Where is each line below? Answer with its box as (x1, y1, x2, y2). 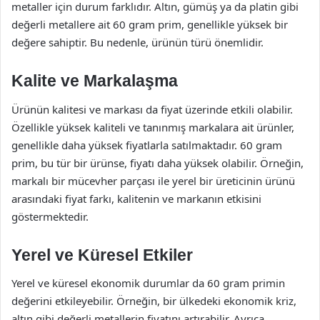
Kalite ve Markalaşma (11, 71, 178, 90)
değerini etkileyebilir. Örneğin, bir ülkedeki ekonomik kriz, (11, 294, 296, 308)
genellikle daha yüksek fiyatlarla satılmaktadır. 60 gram (11, 137, 282, 152)
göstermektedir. (11, 209, 89, 224)
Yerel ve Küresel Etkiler (11, 245, 193, 264)
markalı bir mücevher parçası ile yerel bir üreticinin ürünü (11, 173, 295, 188)
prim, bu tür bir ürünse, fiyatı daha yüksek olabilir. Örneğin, (11, 155, 304, 170)
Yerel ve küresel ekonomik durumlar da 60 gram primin (11, 276, 285, 290)
